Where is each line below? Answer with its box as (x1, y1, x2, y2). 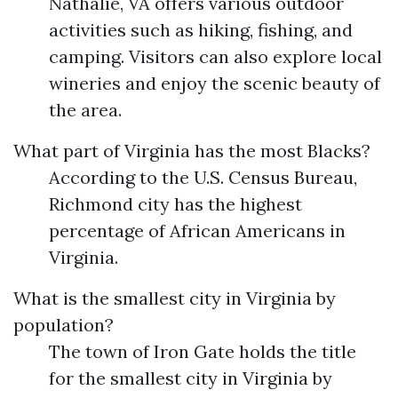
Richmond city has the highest (49, 193, 302, 215)
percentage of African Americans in (49, 219, 346, 242)
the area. (49, 99, 122, 121)
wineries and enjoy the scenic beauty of (49, 72, 380, 94)
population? (13, 314, 114, 336)
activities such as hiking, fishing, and (49, 19, 353, 41)
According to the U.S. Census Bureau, (49, 166, 357, 188)
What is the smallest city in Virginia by (13, 287, 336, 309)
